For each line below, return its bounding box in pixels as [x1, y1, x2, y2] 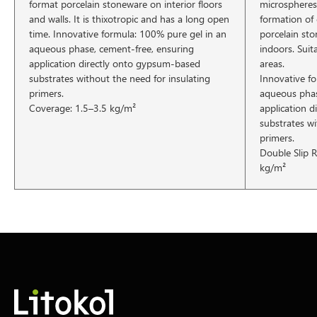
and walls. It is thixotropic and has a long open [29, 12, 229, 25]
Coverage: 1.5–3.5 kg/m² [29, 101, 136, 115]
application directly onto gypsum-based [29, 57, 200, 70]
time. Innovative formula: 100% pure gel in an [29, 27, 226, 40]
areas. [260, 57, 284, 70]
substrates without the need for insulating [29, 71, 210, 85]
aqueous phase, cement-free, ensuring [29, 42, 194, 55]
